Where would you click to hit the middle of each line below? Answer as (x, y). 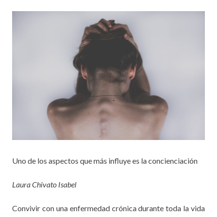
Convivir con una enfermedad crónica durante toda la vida (108, 208)
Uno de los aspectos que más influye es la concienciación (105, 160)
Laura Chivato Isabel (44, 184)
